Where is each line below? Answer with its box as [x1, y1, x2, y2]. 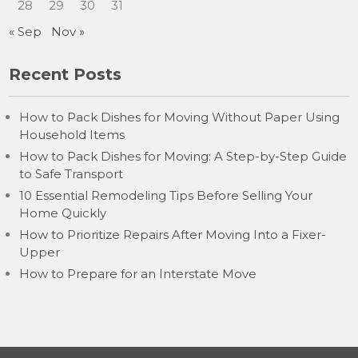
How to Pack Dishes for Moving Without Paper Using [19, 109, 340, 125]
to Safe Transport [19, 166, 124, 181]
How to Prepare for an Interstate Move [19, 266, 257, 281]
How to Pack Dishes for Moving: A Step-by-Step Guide [19, 149, 348, 164]
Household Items [19, 127, 125, 142]
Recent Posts [9, 65, 122, 84]
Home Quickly [19, 205, 107, 221]
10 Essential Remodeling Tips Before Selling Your [19, 188, 313, 203]
